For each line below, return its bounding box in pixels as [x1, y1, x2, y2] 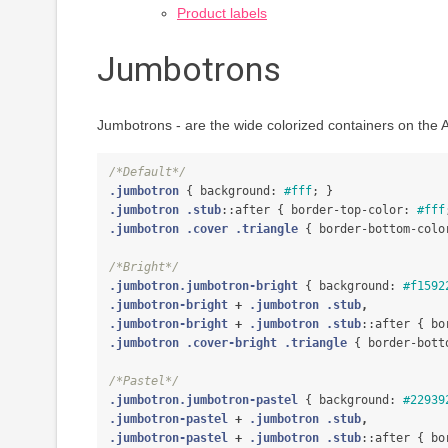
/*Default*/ [109, 165, 186, 179]
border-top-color [291, 203, 403, 217]
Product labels [177, 5, 267, 21]
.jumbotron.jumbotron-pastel [109, 393, 298, 407]
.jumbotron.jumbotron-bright [109, 279, 298, 293]
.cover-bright [186, 336, 277, 350]
